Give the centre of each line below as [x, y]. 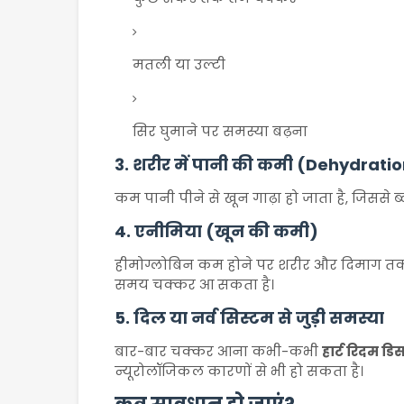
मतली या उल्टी [179, 64]
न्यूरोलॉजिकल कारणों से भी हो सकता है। [239, 371]
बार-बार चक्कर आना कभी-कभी [218, 351]
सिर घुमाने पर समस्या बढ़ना [220, 131]
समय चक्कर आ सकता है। [194, 285]
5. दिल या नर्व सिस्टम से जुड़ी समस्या [249, 318]
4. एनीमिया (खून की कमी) [216, 231]
